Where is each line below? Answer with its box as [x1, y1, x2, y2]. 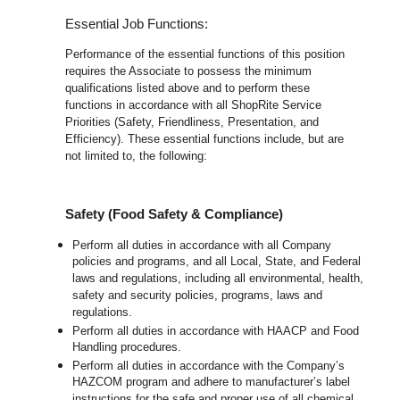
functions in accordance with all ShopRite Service [65, 98, 322, 112]
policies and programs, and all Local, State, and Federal [72, 254, 362, 271]
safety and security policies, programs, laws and [72, 288, 323, 304]
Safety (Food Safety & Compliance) [65, 207, 284, 222]
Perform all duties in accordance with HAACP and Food [72, 324, 360, 338]
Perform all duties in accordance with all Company [72, 238, 332, 253]
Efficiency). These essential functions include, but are [65, 132, 345, 146]
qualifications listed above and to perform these [65, 81, 311, 96]
